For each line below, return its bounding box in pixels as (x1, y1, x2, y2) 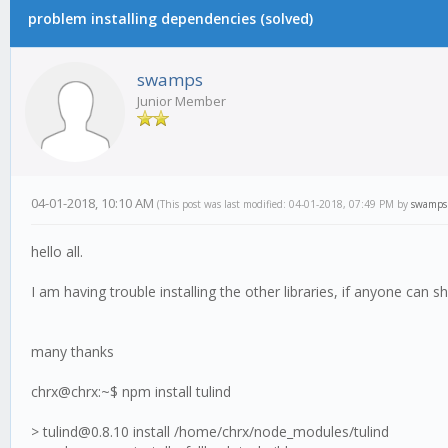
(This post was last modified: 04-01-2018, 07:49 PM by (157, 197, 411, 211)
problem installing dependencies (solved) (27, 9, 313, 28)
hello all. (31, 242, 83, 261)
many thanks (31, 342, 114, 361)
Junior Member (137, 92, 226, 110)
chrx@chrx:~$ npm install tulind (31, 382, 231, 401)
